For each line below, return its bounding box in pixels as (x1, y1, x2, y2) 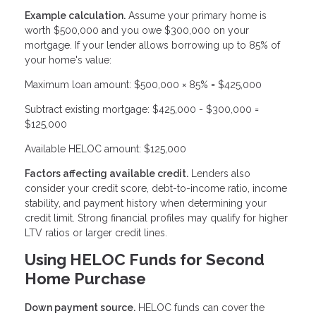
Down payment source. (25, 302, 135, 314)
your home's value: (25, 54, 111, 66)
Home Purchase (25, 269, 146, 288)
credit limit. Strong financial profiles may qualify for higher (25, 212, 288, 224)
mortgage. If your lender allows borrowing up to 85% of (25, 39, 280, 51)
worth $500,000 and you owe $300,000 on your (25, 25, 249, 37)
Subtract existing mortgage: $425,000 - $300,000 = (25, 104, 259, 116)
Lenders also (188, 168, 250, 180)
